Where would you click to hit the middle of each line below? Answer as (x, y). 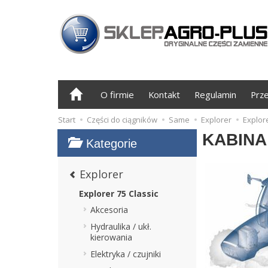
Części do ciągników (122, 120)
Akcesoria (109, 209)
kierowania (111, 237)
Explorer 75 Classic (119, 193)
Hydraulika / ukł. (121, 226)
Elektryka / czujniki (126, 254)
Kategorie (112, 144)
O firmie (117, 95)
